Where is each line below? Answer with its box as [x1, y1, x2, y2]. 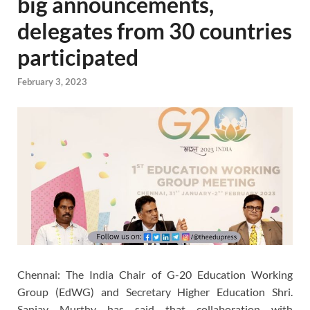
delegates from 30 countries [17, 17, 292, 44]
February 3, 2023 [17, 76, 87, 88]
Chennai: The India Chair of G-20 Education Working [17, 268, 293, 282]
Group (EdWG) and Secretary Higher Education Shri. [17, 285, 293, 299]
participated [17, 44, 138, 71]
